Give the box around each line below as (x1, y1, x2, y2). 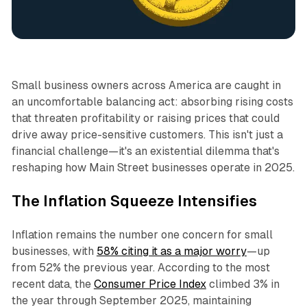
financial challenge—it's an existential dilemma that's (11, 145, 280, 158)
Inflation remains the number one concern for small (11, 228, 273, 242)
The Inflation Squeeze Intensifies (11, 193, 257, 210)
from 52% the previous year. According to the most (11, 261, 270, 275)
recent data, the (11, 278, 94, 291)
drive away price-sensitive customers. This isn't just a (11, 128, 283, 142)
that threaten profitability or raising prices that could (11, 112, 280, 125)
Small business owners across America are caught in (11, 79, 281, 93)
